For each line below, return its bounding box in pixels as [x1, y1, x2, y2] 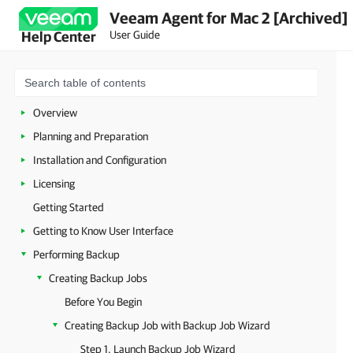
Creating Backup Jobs [49, 272, 147, 284]
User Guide [110, 28, 160, 41]
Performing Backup [33, 248, 120, 261]
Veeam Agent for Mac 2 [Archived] [110, 8, 347, 27]
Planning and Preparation [33, 130, 148, 143]
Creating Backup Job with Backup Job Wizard [65, 319, 270, 332]
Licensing [33, 177, 75, 190]
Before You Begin [65, 295, 142, 308]
